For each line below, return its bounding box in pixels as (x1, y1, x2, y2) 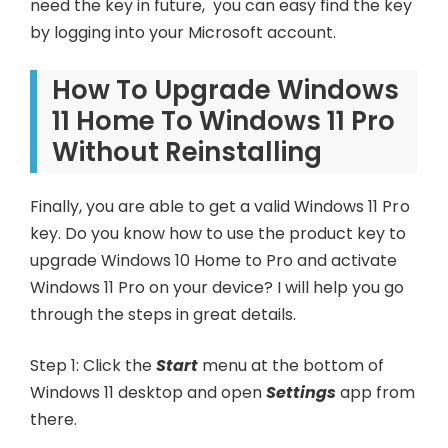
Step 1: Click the (30, 354, 157, 378)
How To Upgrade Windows (52, 72, 400, 109)
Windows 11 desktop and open (30, 381, 267, 405)
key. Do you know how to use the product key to (30, 222, 407, 246)
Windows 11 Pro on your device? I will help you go (30, 276, 405, 300)
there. (30, 408, 78, 432)
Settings (266, 381, 337, 405)
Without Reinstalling (52, 134, 323, 171)
